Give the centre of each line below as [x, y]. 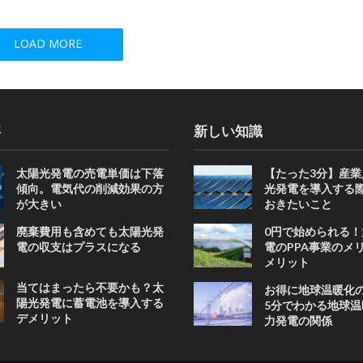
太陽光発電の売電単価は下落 [90, 173]
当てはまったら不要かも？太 [90, 287]
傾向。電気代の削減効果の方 [90, 189]
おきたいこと [298, 204]
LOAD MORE [47, 44]
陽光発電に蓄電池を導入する [90, 302]
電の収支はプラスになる [79, 247]
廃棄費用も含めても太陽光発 [90, 232]
